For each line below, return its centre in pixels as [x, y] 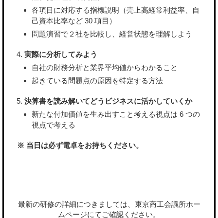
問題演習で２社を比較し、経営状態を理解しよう [112, 34]
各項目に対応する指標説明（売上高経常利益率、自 [116, 10]
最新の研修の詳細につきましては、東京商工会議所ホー [109, 204]
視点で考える [54, 125]
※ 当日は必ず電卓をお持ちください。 [80, 145]
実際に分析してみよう [61, 54]
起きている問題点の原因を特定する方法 [97, 81]
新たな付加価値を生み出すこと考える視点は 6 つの [116, 114]
